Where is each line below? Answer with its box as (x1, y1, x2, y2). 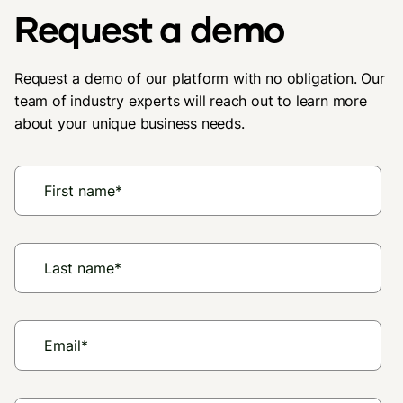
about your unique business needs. (14, 114, 245, 132)
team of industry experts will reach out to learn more (14, 92, 367, 110)
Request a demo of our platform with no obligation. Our (14, 69, 385, 87)
